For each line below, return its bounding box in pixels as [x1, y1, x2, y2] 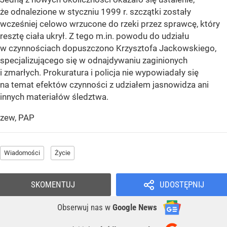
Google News [112, 202, 157, 213]
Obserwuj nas [57, 202, 105, 213]
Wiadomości [4, 149, 40, 157]
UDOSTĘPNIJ [159, 179, 204, 190]
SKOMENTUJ [31, 179, 75, 190]
